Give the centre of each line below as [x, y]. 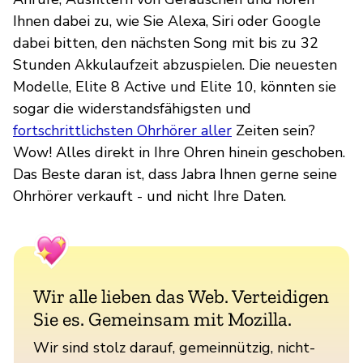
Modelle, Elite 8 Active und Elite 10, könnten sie [175, 86]
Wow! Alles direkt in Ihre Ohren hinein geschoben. [179, 152]
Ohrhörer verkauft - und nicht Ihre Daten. [149, 196]
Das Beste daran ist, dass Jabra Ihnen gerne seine [175, 174]
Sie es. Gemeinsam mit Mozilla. [162, 318]
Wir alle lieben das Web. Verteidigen [181, 296]
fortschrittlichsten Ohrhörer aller [122, 130]
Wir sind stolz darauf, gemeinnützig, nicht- [174, 347]
